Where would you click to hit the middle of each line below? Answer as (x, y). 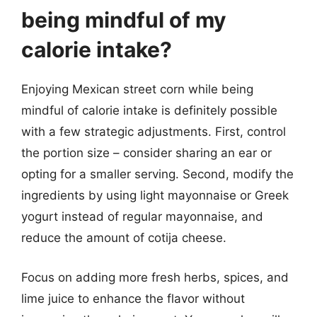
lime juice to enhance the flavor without (133, 298)
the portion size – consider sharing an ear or (146, 153)
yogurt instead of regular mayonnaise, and (142, 217)
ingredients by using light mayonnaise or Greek (155, 195)
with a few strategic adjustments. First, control (154, 132)
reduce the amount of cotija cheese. (124, 238)
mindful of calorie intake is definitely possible (149, 110)
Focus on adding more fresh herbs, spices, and (155, 277)
